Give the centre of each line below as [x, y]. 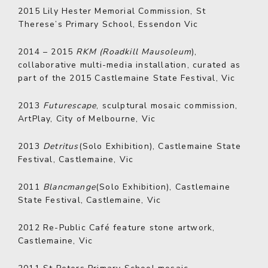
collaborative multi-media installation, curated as [130, 65]
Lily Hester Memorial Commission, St [123, 11]
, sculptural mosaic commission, [167, 106]
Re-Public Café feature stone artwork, [127, 228]
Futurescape [70, 106]
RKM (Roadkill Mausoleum [134, 52]
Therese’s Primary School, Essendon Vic [108, 24]
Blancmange [69, 187]
